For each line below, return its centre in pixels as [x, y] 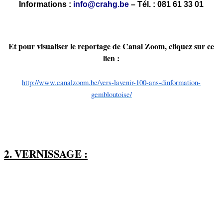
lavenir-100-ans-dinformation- [158, 82]
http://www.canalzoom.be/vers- [68, 82]
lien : [111, 58]
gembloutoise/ [111, 94]
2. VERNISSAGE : [46, 153]
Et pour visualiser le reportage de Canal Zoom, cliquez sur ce [111, 46]
